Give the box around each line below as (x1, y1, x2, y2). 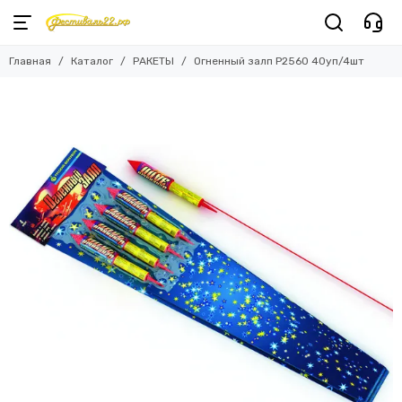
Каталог (71, 55, 113, 67)
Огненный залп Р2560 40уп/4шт (194, 55, 364, 67)
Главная (9, 55, 51, 67)
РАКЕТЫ (133, 55, 174, 67)
